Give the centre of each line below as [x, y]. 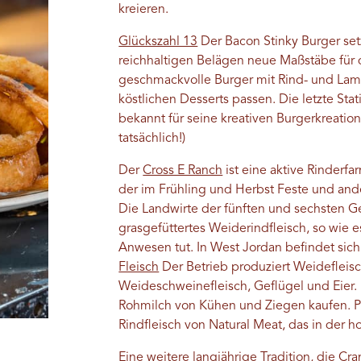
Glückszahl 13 [158, 42]
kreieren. [144, 10]
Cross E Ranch [183, 171]
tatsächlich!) [152, 139]
